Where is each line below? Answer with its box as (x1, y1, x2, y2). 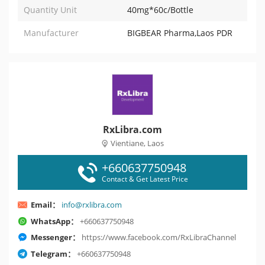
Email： (31, 199, 60, 211)
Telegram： (31, 248, 75, 259)
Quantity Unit (24, 4, 77, 15)
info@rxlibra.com (62, 199, 122, 211)
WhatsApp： (31, 215, 78, 227)
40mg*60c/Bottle (127, 4, 193, 15)
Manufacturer (24, 27, 79, 38)
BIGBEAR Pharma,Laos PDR (127, 27, 232, 38)
